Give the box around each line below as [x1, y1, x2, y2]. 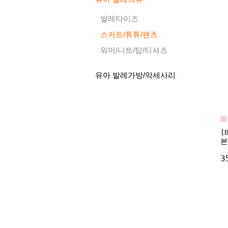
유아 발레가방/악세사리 [95, 71, 176, 79]
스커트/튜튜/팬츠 [100, 30, 158, 39]
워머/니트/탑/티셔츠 [100, 46, 167, 54]
